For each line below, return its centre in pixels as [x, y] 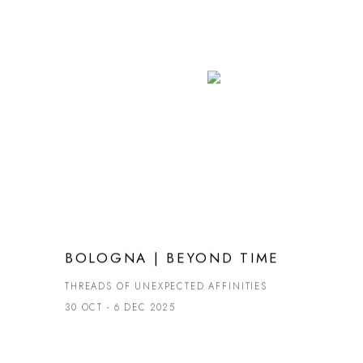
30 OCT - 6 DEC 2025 [120, 307]
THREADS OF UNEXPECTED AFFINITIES [166, 286]
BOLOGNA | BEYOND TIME [173, 258]
